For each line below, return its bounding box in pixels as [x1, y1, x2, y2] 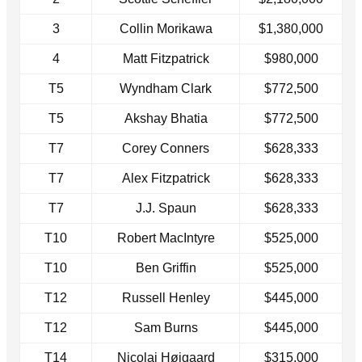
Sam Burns [133, 320, 198, 335]
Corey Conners [122, 141, 209, 155]
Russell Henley [121, 290, 210, 305]
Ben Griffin [135, 260, 196, 275]
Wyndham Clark [120, 81, 212, 95]
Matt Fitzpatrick [122, 51, 209, 65]
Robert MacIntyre [116, 230, 215, 245]
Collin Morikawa [119, 21, 213, 36]
